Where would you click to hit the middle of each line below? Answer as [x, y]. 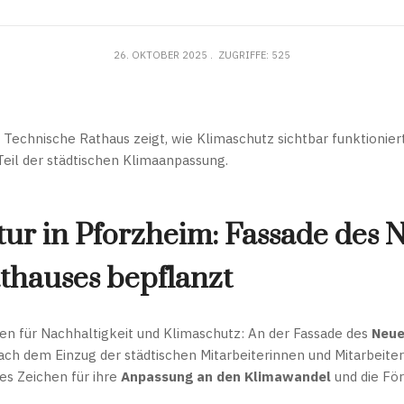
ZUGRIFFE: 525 [254, 55]
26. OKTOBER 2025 [161, 55]
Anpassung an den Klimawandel [226, 376]
